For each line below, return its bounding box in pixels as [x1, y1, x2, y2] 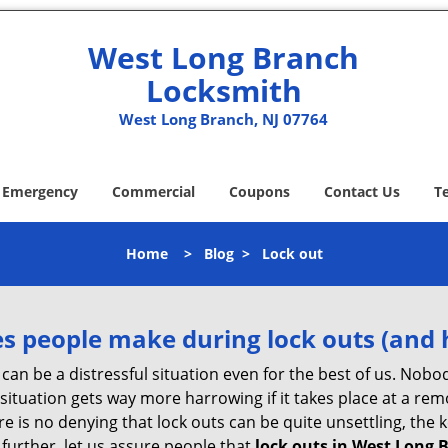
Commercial [112, 182, 195, 201]
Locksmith [145, 70, 302, 111]
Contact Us [324, 182, 400, 201]
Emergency [2, 182, 78, 201]
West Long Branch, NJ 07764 [119, 109, 329, 129]
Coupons [229, 182, 290, 201]
